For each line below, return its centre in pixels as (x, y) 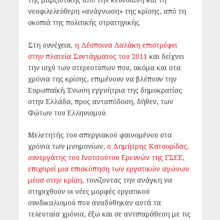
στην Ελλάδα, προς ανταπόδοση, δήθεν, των (100, 101)
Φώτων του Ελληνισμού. (67, 112)
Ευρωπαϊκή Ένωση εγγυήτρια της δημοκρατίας (105, 90)
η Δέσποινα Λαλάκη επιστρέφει (126, 45)
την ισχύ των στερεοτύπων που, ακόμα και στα (104, 67)
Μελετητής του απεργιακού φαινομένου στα (100, 135)
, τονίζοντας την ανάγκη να (127, 180)
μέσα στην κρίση (55, 180)
